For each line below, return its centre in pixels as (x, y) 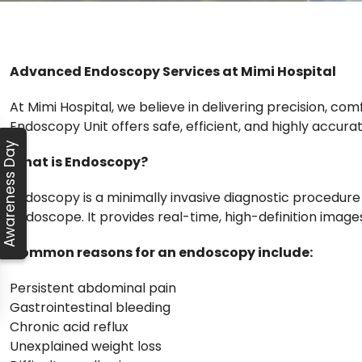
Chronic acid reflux (69, 326)
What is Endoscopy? (79, 162)
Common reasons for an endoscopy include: (161, 252)
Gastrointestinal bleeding (90, 307)
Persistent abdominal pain (93, 288)
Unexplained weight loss (86, 346)
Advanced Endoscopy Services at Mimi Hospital (173, 71)
